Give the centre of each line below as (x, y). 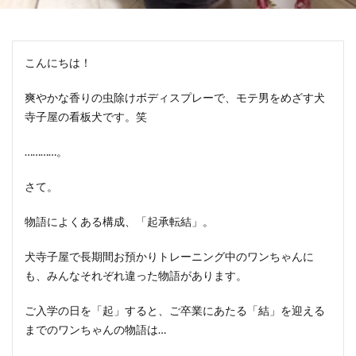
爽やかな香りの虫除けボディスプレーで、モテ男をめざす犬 (175, 97)
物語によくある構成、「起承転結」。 (119, 221)
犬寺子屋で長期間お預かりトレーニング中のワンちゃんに (169, 256)
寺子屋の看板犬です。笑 (86, 116)
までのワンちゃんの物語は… (95, 329)
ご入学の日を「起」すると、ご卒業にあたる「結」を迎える (175, 310)
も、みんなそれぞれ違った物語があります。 (136, 275)
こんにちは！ (58, 62)
